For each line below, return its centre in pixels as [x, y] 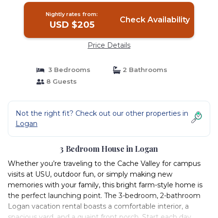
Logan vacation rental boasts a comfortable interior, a [98, 206]
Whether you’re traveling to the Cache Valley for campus [104, 163]
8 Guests [60, 81]
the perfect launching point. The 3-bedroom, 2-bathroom [104, 196]
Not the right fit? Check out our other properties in [102, 113]
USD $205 [72, 25]
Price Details [109, 45]
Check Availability [154, 20]
